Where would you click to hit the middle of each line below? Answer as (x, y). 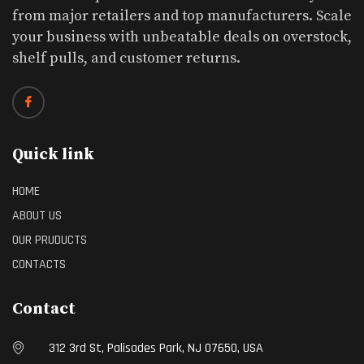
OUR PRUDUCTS (50, 240)
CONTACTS (39, 265)
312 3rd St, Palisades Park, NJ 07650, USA (156, 349)
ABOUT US (37, 216)
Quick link (53, 155)
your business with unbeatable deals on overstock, (182, 37)
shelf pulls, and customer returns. (126, 58)
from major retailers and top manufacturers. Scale (182, 16)
